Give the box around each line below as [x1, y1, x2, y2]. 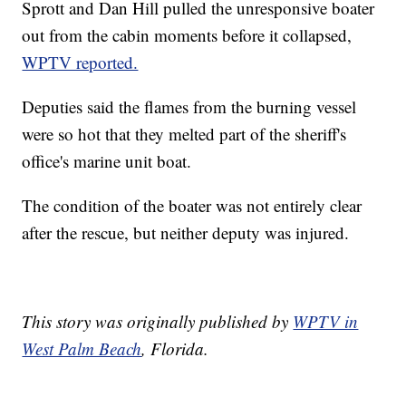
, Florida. [141, 336, 209, 360]
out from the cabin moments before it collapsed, [22, 23, 353, 46]
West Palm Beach [22, 336, 142, 360]
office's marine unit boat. [22, 149, 192, 172]
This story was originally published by [22, 309, 294, 333]
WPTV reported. [22, 50, 139, 73]
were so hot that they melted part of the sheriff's [22, 121, 347, 145]
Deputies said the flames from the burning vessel [22, 94, 357, 118]
